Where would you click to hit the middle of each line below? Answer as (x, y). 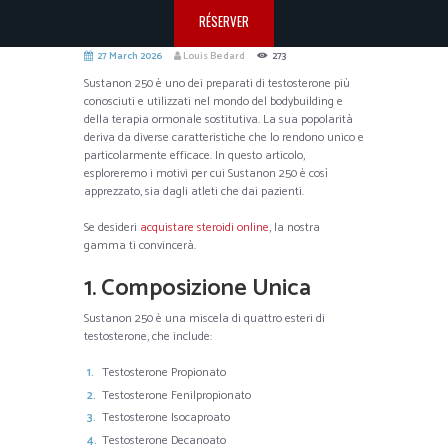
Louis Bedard (213, 55)
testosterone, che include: (148, 337)
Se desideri (112, 228)
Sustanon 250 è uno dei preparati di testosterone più (217, 84)
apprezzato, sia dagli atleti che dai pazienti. (194, 192)
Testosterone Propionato (164, 373)
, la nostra (294, 228)
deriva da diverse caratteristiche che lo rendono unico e (224, 138)
